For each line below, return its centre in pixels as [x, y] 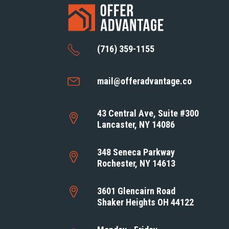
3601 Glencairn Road [136, 191]
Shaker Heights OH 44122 [146, 202]
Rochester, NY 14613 [136, 163]
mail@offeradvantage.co [145, 81]
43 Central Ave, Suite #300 [148, 113]
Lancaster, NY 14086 [136, 124]
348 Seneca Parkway [136, 152]
